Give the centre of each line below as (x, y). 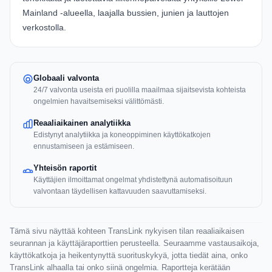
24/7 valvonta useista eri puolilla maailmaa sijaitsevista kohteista (140, 90)
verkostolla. (44, 28)
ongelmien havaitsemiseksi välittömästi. (99, 102)
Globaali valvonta (66, 78)
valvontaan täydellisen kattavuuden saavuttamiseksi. (120, 192)
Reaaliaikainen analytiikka (82, 123)
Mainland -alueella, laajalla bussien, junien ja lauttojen (126, 13)
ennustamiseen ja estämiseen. (84, 147)
